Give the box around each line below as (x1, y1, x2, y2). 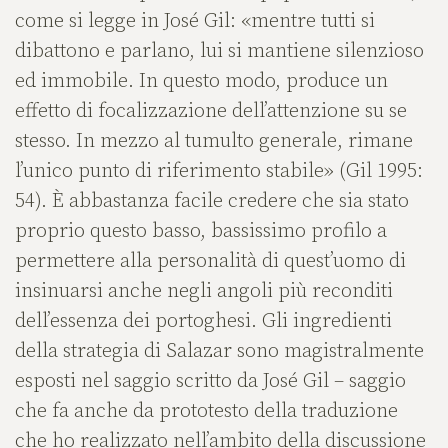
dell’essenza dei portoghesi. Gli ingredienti (15, 309, 392, 335)
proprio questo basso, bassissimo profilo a (15, 219, 387, 245)
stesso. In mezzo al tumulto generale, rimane (15, 129, 413, 155)
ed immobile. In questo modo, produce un (15, 69, 388, 95)
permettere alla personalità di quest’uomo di (15, 249, 406, 275)
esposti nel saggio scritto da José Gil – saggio (15, 369, 406, 395)
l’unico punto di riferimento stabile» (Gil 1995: (15, 159, 423, 185)
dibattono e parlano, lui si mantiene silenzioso (15, 39, 424, 65)
